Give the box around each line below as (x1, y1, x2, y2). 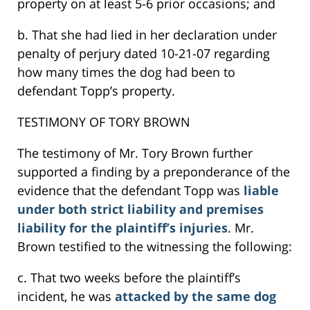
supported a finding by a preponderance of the (17, 163, 290, 181)
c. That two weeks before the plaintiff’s (17, 269, 241, 286)
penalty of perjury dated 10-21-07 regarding (17, 45, 270, 62)
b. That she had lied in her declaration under (17, 26, 277, 44)
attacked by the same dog (115, 288, 276, 305)
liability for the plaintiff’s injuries (17, 219, 228, 237)
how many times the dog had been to (17, 64, 235, 81)
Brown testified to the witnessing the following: (17, 238, 292, 255)
